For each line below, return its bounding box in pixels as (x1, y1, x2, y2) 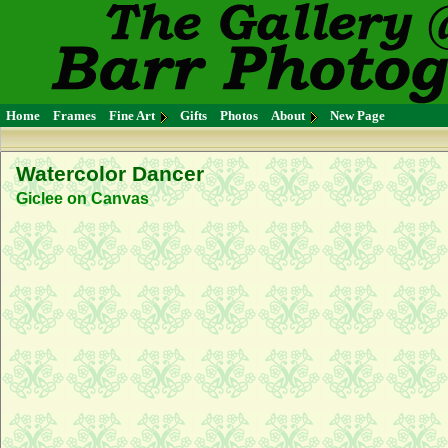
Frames (53, 108, 96, 123)
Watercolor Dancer (16, 162, 204, 186)
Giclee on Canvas (16, 190, 149, 207)
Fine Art (109, 108, 155, 123)
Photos (220, 108, 258, 123)
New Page (330, 108, 385, 123)
